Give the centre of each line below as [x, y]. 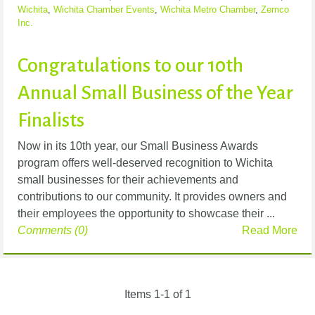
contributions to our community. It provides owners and [152, 197]
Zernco [275, 10]
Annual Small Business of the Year [155, 93]
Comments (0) [53, 231]
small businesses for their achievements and [128, 180]
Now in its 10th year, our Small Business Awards [138, 146]
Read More [270, 231]
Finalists [51, 121]
